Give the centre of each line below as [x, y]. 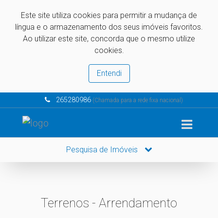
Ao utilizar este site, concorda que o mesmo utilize [109, 39]
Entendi [109, 73]
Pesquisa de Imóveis [103, 149]
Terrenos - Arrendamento [109, 203]
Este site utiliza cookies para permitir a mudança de [109, 15]
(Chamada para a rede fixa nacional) [137, 100]
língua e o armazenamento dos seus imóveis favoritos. [109, 27]
